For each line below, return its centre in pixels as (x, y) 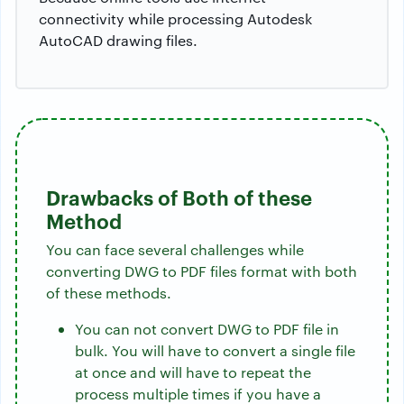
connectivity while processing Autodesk (175, 19)
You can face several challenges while (175, 250)
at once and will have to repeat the (193, 372)
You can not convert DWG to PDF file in (207, 329)
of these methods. (109, 293)
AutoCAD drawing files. (118, 41)
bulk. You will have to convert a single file (215, 351)
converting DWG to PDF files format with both (202, 271)
